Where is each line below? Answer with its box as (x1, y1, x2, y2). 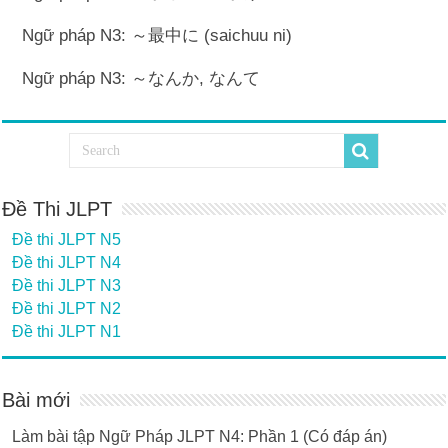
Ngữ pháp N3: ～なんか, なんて (22, 69, 261, 88)
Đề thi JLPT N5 (12, 231, 122, 248)
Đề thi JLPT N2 (12, 300, 122, 317)
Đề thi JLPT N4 (12, 254, 122, 271)
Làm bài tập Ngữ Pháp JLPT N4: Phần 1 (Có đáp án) (12, 428, 388, 445)
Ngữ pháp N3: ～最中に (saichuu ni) (22, 26, 293, 45)
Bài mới (2, 389, 71, 411)
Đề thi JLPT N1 (12, 323, 122, 340)
